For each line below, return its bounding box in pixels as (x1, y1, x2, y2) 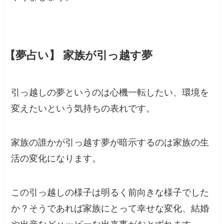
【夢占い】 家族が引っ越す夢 (4, 49, 152, 62)
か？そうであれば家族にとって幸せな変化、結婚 (11, 203, 209, 213)
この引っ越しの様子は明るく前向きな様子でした (11, 187, 209, 197)
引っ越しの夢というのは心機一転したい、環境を (11, 87, 209, 98)
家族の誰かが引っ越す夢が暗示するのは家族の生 (11, 137, 209, 148)
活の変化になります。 (11, 153, 101, 164)
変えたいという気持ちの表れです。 (11, 103, 155, 114)
